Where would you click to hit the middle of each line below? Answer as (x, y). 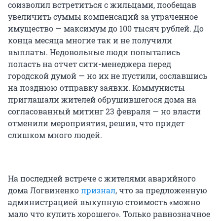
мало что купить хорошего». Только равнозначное (109, 214)
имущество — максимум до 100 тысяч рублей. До (106, 29)
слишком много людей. (55, 135)
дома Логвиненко (44, 190)
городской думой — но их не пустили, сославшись (108, 76)
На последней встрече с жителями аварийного (102, 179)
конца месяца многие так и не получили (90, 40)
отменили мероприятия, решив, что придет (96, 123)
